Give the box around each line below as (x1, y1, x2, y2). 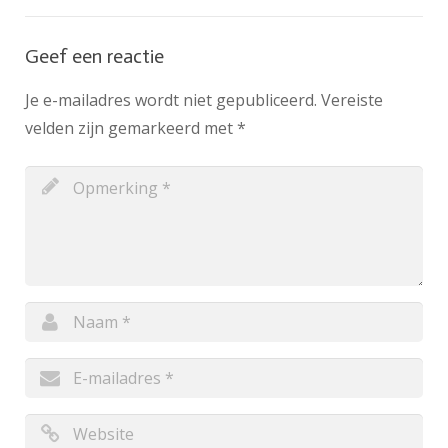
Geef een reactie (25, 44, 164, 68)
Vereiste (321, 89, 383, 111)
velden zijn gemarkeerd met (25, 117, 237, 139)
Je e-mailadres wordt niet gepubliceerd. (25, 89, 317, 111)
